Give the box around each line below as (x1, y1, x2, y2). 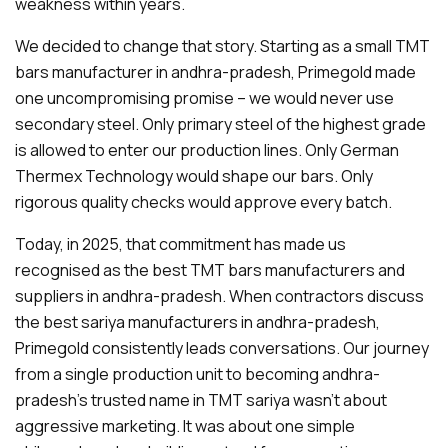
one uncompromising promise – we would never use (15, 87, 394, 109)
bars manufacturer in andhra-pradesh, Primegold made (15, 61, 416, 83)
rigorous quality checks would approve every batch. (15, 191, 392, 213)
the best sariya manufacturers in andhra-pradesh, (15, 311, 380, 333)
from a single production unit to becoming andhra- (15, 363, 380, 385)
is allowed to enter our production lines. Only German (15, 139, 399, 161)
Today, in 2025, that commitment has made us (15, 233, 346, 255)
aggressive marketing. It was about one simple (15, 415, 355, 437)
